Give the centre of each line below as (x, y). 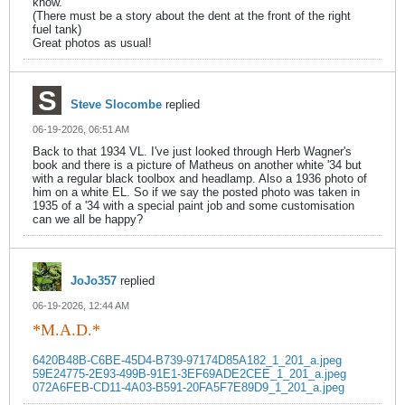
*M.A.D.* (66, 330)
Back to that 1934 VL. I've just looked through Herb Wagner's (192, 151)
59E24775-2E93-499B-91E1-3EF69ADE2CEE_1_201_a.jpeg (189, 374)
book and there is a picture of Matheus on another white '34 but (197, 165)
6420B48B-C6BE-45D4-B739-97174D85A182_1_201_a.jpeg (187, 360)
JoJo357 (94, 281)
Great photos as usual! (92, 43)
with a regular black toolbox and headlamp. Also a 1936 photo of (200, 179)
